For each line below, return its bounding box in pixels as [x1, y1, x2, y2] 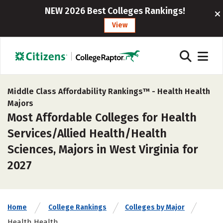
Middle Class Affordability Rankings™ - [7, 87, 157, 96]
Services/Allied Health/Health [7, 126, 167, 140]
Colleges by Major [125, 203, 185, 212]
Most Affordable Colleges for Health [7, 111, 197, 124]
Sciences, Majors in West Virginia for [7, 142, 198, 156]
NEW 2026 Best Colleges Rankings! [44, 5, 185, 16]
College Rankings [48, 203, 107, 212]
